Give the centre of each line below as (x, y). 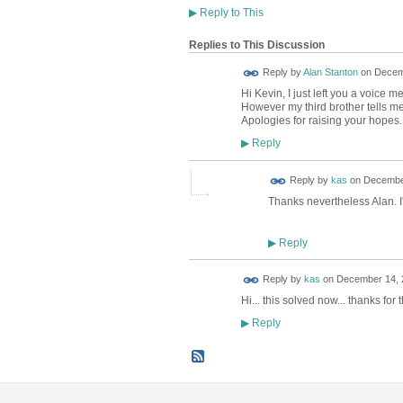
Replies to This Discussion (256, 45)
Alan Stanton (330, 72)
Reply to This (230, 13)
